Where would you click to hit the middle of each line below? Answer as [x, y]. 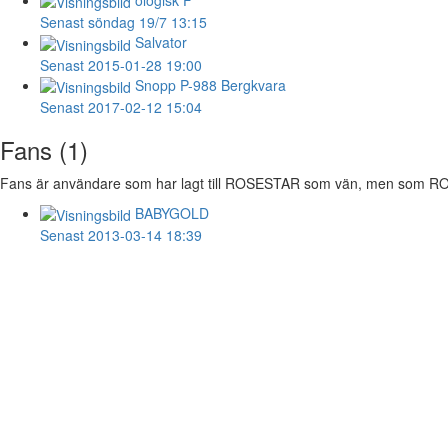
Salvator [161, 42]
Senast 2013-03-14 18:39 [121, 235]
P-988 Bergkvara [231, 84]
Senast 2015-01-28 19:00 [121, 64]
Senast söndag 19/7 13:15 [123, 22]
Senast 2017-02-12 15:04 [121, 106]
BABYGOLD [172, 212]
